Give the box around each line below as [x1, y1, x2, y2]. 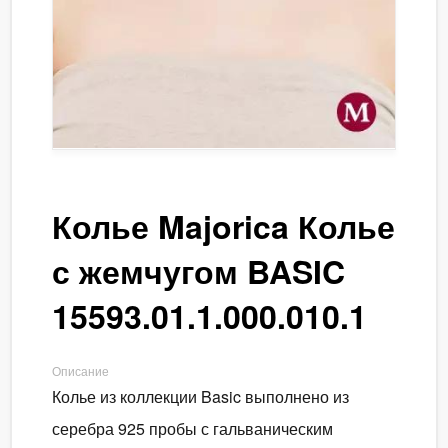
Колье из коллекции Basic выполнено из [52, 384, 349, 408]
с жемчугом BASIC [52, 247, 345, 294]
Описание [52, 361, 109, 379]
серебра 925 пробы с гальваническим [52, 416, 333, 440]
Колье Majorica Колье [52, 202, 395, 249]
